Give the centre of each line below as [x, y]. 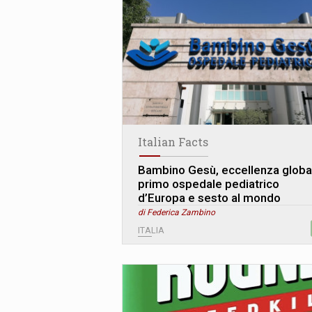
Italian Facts [173, 142]
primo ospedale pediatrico [209, 184]
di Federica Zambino [177, 213]
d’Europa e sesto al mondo [213, 198]
